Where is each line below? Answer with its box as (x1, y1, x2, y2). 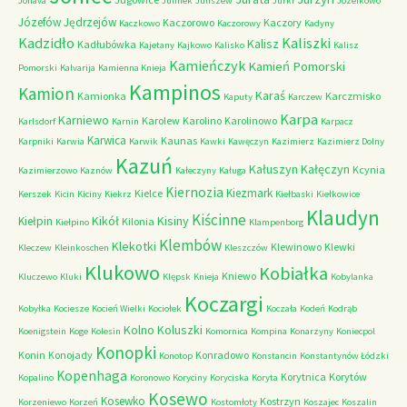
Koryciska (210, 372, 249, 383)
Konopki (95, 342, 156, 363)
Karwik (129, 135, 158, 147)
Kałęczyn (301, 161, 350, 177)
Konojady (48, 348, 93, 362)
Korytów (329, 370, 367, 383)
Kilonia (122, 214, 154, 228)
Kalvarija (60, 62, 95, 74)
